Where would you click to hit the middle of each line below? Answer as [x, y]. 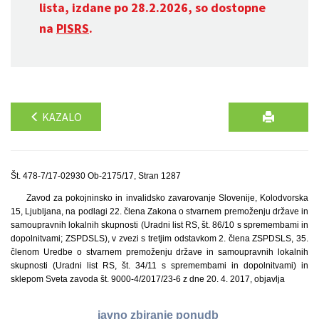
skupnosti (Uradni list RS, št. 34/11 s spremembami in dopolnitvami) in [159, 266]
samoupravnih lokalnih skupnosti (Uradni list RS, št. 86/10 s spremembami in [159, 225]
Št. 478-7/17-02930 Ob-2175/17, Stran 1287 [96, 176]
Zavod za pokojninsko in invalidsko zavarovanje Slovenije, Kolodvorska [167, 198]
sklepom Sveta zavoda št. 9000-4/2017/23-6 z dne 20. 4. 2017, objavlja [148, 279]
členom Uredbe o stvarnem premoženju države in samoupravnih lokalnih [159, 252]
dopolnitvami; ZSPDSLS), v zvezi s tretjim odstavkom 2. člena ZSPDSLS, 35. [159, 239]
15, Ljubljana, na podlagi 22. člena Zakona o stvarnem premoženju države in [159, 211]
